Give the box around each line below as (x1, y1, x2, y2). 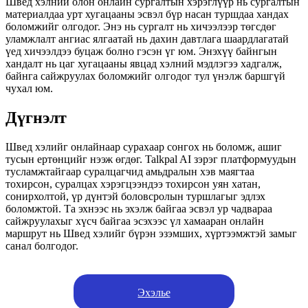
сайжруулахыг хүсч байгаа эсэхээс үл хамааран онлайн (5, 214, 264, 227)
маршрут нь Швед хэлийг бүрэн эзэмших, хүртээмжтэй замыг (5, 227, 297, 239)
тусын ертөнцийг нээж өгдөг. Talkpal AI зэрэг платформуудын (5, 153, 296, 165)
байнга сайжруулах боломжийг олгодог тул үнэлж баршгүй (5, 70, 285, 82)
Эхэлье (137, 286, 170, 298)
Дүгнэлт (5, 108, 67, 126)
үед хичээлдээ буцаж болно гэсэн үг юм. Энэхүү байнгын (5, 45, 277, 58)
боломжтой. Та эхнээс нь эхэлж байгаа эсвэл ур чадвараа (5, 202, 272, 214)
